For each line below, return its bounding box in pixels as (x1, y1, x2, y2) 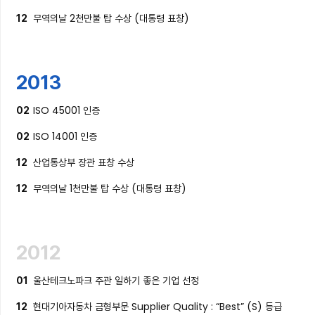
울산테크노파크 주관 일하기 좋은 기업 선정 (33, 274, 200, 288)
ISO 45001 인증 (33, 103, 101, 117)
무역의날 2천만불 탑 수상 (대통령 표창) (33, 11, 190, 25)
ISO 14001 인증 (33, 129, 98, 143)
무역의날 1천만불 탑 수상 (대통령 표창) (33, 181, 187, 195)
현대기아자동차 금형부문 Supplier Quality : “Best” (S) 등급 (33, 300, 283, 314)
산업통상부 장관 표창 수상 (33, 155, 135, 169)
